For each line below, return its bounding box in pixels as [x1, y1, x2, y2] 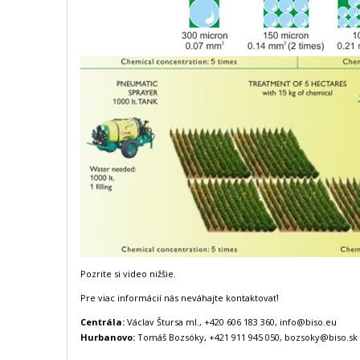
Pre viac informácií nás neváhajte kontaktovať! [80, 292, 279, 304]
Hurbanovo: [80, 331, 137, 343]
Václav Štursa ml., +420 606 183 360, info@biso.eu [125, 316, 337, 328]
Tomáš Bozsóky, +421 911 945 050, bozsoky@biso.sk [137, 331, 358, 343]
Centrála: [80, 316, 125, 328]
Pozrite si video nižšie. [80, 268, 176, 280]
